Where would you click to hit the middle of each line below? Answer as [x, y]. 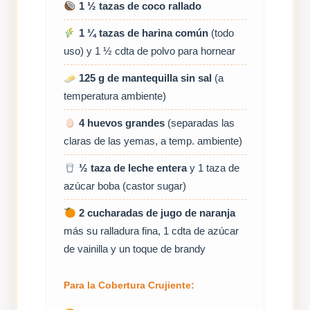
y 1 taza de [213, 168]
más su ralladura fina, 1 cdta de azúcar [152, 231]
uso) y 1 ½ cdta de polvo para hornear [150, 51]
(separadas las [199, 123]
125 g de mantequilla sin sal [145, 78]
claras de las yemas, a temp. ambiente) [153, 141]
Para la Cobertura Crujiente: [129, 285]
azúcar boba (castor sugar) [125, 186]
